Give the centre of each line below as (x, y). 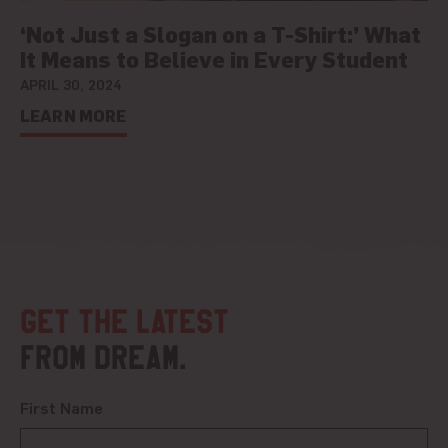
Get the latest (124, 321)
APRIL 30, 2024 (71, 83)
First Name (61, 406)
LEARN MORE (73, 115)
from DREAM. (103, 357)
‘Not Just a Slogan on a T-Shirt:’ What (220, 33)
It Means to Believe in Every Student (214, 58)
